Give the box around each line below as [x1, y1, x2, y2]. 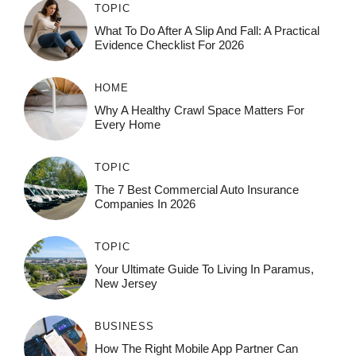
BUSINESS [94, 320, 154, 333]
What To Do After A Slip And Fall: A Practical [94, 24, 319, 38]
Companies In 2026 [94, 197, 195, 211]
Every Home [94, 118, 161, 132]
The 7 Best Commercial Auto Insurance [94, 183, 299, 197]
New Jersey [94, 277, 157, 291]
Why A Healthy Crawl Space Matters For [94, 103, 304, 118]
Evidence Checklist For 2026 [94, 38, 244, 52]
